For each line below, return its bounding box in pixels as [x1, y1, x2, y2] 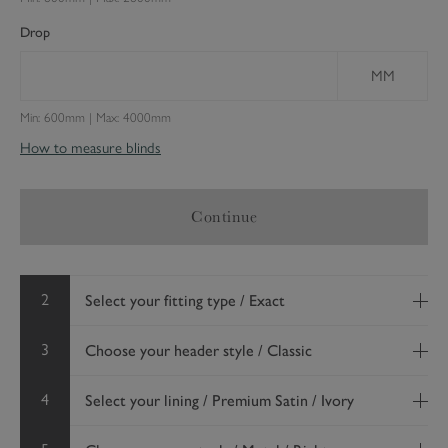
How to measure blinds [20, 139, 161, 157]
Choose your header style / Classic [85, 341, 312, 360]
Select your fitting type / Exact [85, 291, 285, 310]
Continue [191, 206, 257, 227]
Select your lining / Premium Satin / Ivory [85, 391, 354, 410]
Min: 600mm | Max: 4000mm [20, 110, 171, 125]
